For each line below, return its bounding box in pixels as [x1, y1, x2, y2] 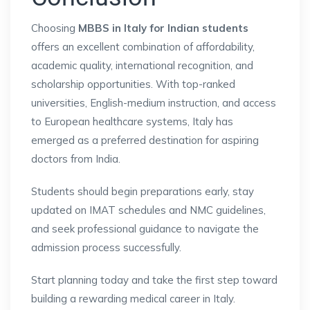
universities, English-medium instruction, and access [31, 95, 276, 109]
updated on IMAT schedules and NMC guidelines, [31, 203, 266, 217]
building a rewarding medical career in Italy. [31, 291, 235, 305]
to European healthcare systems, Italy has [31, 114, 233, 128]
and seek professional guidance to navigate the [31, 221, 259, 235]
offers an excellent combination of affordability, [31, 39, 255, 53]
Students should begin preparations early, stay [31, 184, 254, 198]
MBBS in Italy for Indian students [78, 21, 248, 35]
